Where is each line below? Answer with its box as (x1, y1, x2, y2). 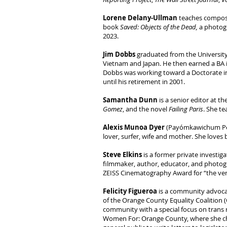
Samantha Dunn (103, 95, 158, 104)
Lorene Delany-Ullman (103, 13, 179, 22)
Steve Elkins (103, 150, 142, 159)
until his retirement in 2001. (103, 77, 185, 86)
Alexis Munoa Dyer (103, 123, 165, 132)
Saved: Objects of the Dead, (119, 22, 198, 31)
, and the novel (123, 104, 169, 113)
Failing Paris (169, 104, 203, 113)
